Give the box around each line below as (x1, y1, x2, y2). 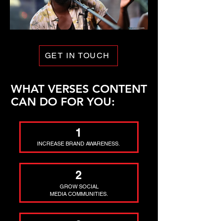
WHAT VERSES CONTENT (11, 81, 147, 96)
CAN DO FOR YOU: (11, 94, 115, 109)
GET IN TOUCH (44, 51, 110, 61)
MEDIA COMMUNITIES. (50, 190, 108, 197)
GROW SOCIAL (59, 183, 99, 190)
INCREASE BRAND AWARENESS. (37, 140, 120, 147)
